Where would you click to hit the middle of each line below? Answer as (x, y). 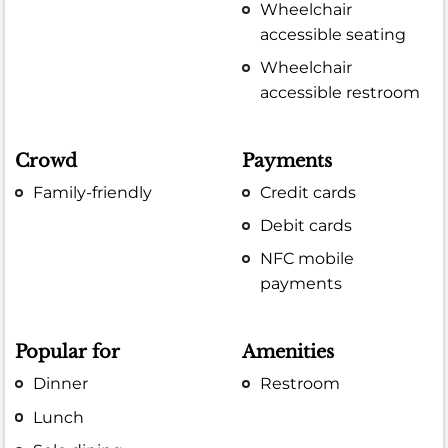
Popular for (67, 352)
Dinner (61, 384)
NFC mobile (307, 259)
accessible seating (333, 34)
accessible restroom (340, 93)
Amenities (288, 352)
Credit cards (308, 193)
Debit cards (306, 226)
